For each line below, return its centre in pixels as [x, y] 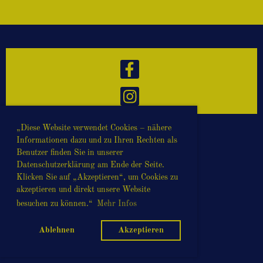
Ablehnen [56, 230]
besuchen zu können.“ [56, 203]
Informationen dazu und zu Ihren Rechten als [97, 140]
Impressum [131, 205]
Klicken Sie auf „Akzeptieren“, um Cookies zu [97, 177]
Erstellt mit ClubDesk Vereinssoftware [131, 157]
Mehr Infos [117, 203]
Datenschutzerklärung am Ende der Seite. [90, 165]
